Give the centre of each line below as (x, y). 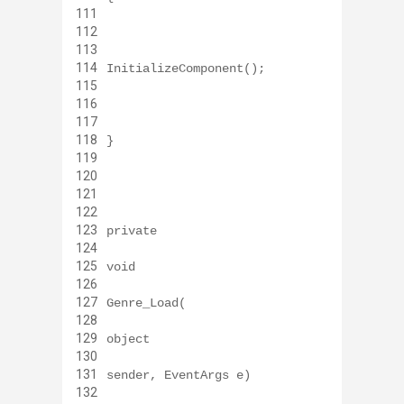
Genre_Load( (146, 303)
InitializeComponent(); (186, 68)
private (132, 230)
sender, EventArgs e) (179, 375)
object (128, 339)
